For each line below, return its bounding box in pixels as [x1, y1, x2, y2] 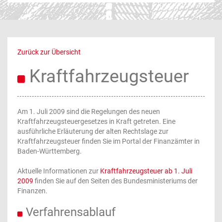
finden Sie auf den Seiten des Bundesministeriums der [33, 177, 198, 185]
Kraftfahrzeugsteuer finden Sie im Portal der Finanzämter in [17, 137, 200, 145]
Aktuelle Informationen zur [17, 167, 100, 175]
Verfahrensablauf [26, 205, 115, 219]
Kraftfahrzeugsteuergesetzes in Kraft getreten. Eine [17, 117, 175, 125]
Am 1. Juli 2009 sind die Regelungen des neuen [17, 108, 160, 115]
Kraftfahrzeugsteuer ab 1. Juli [100, 167, 192, 175]
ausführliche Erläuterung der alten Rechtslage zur [17, 127, 168, 135]
